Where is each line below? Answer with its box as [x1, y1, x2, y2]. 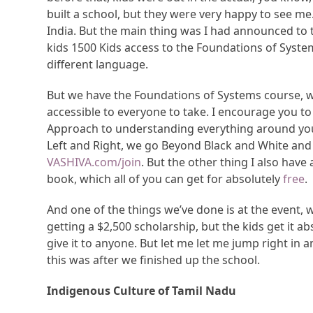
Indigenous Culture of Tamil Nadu [47, 283, 237, 299]
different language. [47, 57, 149, 73]
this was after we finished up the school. [47, 252, 261, 268]
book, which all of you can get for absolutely [47, 171, 284, 187]
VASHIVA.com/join [47, 154, 142, 170]
